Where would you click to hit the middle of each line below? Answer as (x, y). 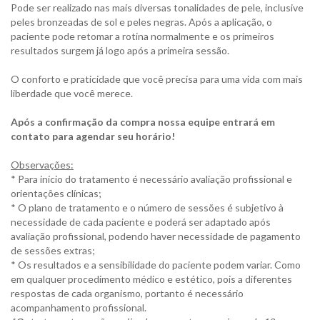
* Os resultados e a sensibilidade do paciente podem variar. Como (156, 265)
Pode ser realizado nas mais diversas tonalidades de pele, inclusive (157, 7)
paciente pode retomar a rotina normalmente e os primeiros (142, 36)
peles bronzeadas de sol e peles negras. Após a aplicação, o (141, 22)
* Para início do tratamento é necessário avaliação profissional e (151, 179)
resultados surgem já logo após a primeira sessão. (122, 50)
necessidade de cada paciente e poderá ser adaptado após (141, 222)
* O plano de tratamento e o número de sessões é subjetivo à (147, 207)
